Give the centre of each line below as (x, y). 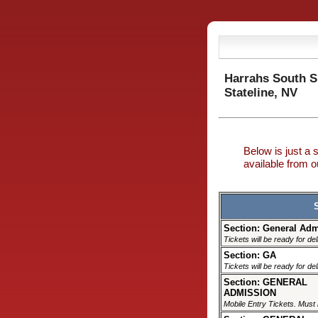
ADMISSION (250, 292)
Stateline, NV (261, 93)
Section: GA (250, 255)
